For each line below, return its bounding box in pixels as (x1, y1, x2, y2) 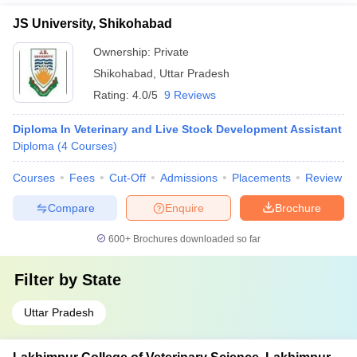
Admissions (160, 171, 218, 184)
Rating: (93, 88, 132, 101)
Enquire (165, 201, 204, 214)
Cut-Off (109, 171, 146, 184)
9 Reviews (164, 88, 216, 101)
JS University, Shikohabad (13, 17, 172, 30)
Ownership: (93, 45, 154, 58)
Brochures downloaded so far (131, 233, 261, 245)
